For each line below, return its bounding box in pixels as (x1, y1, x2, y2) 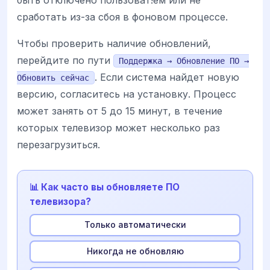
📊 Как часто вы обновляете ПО (30, 181, 180, 193)
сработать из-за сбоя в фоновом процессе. (17, 10, 228, 23)
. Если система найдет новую (95, 71, 239, 83)
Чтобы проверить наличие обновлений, (17, 37, 211, 49)
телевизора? (30, 195, 91, 207)
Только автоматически (84, 219, 186, 230)
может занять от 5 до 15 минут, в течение (17, 104, 222, 117)
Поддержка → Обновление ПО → (119, 55, 249, 66)
